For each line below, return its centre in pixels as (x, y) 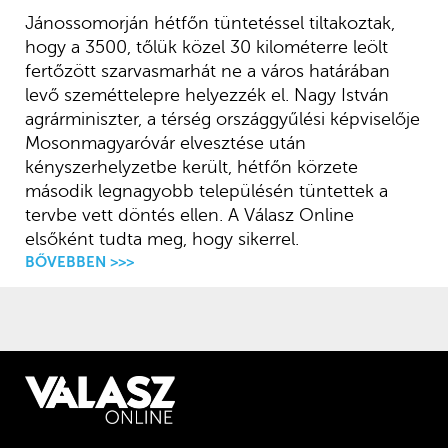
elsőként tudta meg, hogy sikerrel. (161, 239)
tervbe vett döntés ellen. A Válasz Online (189, 215)
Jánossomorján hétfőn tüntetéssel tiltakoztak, (209, 23)
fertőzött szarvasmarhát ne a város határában (207, 71)
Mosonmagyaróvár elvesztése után (165, 143)
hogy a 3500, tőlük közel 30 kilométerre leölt (206, 47)
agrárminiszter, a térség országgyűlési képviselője (222, 119)
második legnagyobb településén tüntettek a (206, 191)
